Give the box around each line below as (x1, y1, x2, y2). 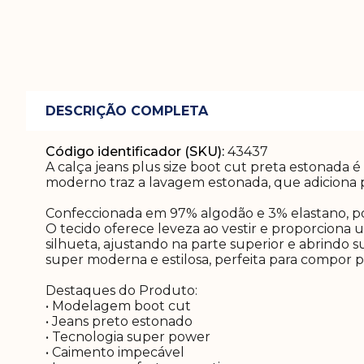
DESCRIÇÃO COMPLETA (45, 103, 208, 119)
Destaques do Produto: (45, 283, 201, 299)
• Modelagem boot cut (45, 298, 194, 314)
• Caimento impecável (45, 344, 188, 361)
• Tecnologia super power (45, 329, 214, 345)
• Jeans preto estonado (45, 314, 196, 330)
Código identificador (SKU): (45, 144, 224, 160)
